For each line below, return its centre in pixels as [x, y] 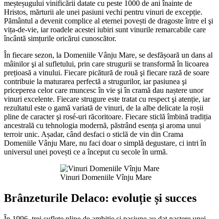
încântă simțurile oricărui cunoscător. [60, 39]
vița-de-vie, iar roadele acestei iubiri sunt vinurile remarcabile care [105, 30]
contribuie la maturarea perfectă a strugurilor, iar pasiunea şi [95, 82]
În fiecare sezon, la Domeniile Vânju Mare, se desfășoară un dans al [108, 55]
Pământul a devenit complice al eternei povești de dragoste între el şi [109, 21]
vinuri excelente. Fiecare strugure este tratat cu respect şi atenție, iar [107, 99]
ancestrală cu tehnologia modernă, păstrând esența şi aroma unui [102, 126]
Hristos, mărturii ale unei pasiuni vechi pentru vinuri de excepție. [103, 12]
